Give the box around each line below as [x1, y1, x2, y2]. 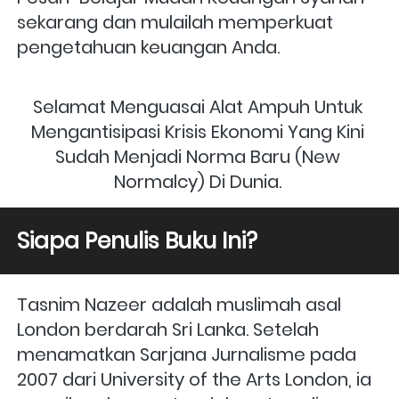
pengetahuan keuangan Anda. [17, 34, 280, 60]
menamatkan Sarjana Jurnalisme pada [17, 341, 356, 367]
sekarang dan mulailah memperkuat [17, 9, 333, 35]
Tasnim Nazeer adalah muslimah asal [17, 291, 341, 317]
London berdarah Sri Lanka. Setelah [17, 316, 319, 342]
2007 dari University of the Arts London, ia [17, 366, 371, 392]
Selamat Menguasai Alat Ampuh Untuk [33, 94, 362, 119]
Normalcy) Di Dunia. [114, 168, 281, 194]
